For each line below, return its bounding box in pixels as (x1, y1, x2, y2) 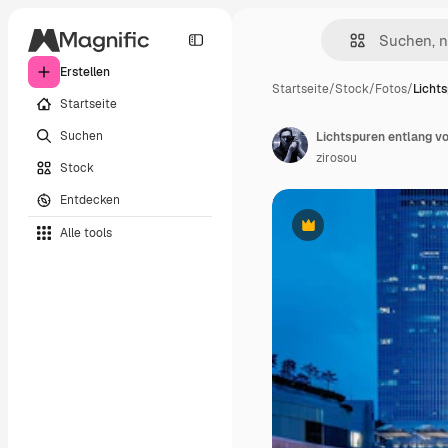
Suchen (60, 127, 103, 144)
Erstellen (60, 64, 110, 80)
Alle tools (60, 224, 112, 241)
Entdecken (60, 191, 120, 208)
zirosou (316, 150, 357, 166)
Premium (306, 224, 359, 241)
